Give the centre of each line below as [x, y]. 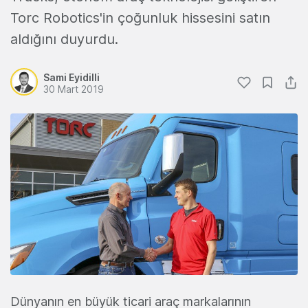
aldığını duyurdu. [64, 39]
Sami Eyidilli [71, 77]
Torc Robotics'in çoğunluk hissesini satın [140, 18]
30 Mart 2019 [74, 89]
